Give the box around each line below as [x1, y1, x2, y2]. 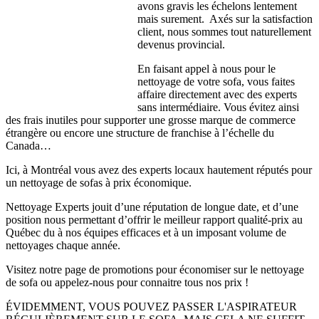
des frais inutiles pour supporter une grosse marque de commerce [6, 113, 296, 126]
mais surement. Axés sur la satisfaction [137, 12, 313, 25]
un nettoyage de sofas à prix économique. [6, 176, 192, 189]
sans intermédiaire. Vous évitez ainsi [137, 100, 299, 113]
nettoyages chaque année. [6, 239, 120, 251]
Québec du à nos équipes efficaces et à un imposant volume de [6, 226, 286, 239]
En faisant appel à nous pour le [137, 62, 276, 75]
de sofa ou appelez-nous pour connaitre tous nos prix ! [6, 276, 249, 288]
